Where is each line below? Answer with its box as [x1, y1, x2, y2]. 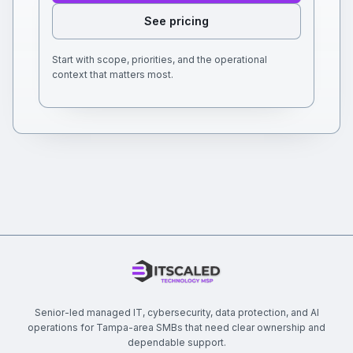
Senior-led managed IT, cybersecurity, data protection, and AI [34, 307, 319, 318]
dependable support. [127, 336, 226, 348]
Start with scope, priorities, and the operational [52, 54, 267, 65]
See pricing [144, 14, 209, 28]
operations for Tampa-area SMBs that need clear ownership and [28, 321, 325, 333]
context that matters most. [52, 69, 173, 80]
